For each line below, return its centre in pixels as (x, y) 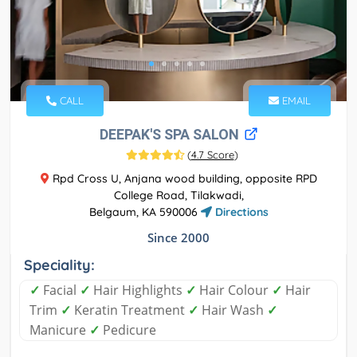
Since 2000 (178, 238)
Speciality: (59, 265)
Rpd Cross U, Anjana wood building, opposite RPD (183, 179)
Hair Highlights (138, 290)
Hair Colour (234, 290)
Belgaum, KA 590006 (145, 212)
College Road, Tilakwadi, (178, 196)
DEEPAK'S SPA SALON (171, 135)
